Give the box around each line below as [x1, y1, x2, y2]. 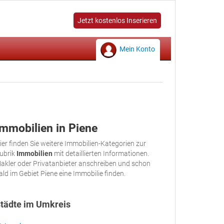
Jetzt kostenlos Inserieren [77, 16, 157, 24]
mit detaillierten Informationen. [52, 149, 149, 157]
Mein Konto [119, 45, 155, 53]
